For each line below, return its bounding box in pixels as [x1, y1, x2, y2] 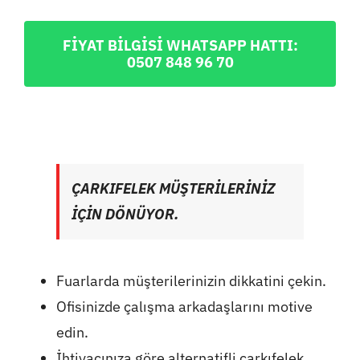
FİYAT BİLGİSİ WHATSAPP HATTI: [62, 35, 298, 55]
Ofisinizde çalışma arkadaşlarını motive [55, 297, 313, 316]
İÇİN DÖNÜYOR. [71, 204, 179, 223]
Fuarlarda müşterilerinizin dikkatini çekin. [55, 271, 326, 290]
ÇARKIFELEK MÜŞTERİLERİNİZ [71, 178, 275, 198]
